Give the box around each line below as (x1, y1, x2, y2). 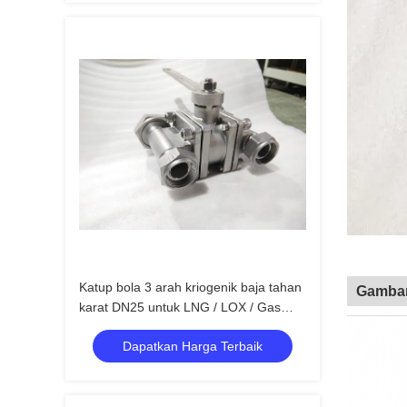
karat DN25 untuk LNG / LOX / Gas (79, 300, 281, 314)
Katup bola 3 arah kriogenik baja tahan (79, 280, 302, 294)
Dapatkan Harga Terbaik (123, 339, 263, 353)
